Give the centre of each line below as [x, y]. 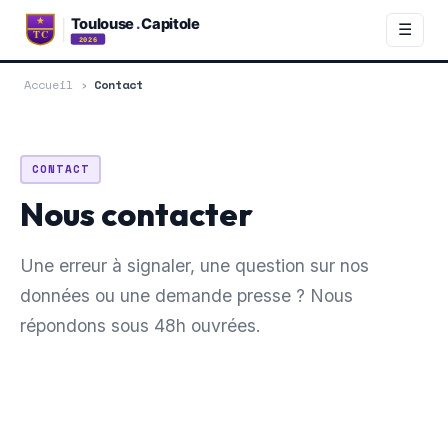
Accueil [48, 84]
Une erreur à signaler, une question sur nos [194, 265]
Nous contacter [136, 213]
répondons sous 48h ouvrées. [140, 325]
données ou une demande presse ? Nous [186, 295]
